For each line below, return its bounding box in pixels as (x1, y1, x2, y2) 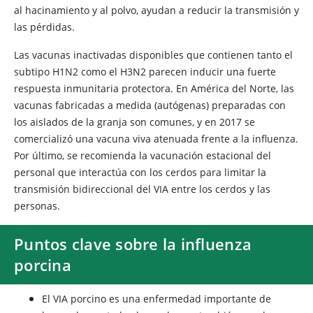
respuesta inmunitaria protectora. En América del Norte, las (14, 82, 294, 95)
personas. (14, 199, 60, 212)
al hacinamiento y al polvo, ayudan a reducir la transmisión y (14, 3, 299, 17)
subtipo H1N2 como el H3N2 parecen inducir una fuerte (14, 65, 276, 78)
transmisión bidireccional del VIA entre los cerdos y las (14, 182, 270, 196)
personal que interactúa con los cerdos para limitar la (14, 166, 266, 179)
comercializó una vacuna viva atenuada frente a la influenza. (14, 132, 298, 145)
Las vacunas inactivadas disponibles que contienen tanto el (14, 48, 293, 61)
